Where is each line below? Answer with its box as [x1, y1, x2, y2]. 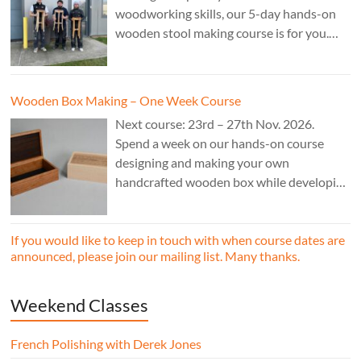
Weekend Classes [10, 294, 149, 317]
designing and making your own [115, 155, 290, 171]
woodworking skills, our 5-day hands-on [115, 6, 337, 22]
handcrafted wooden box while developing [115, 174, 351, 190]
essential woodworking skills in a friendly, [115, 193, 342, 210]
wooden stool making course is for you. [115, 25, 330, 41]
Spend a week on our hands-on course [115, 135, 325, 151]
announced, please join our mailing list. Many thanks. [10, 248, 301, 264]
